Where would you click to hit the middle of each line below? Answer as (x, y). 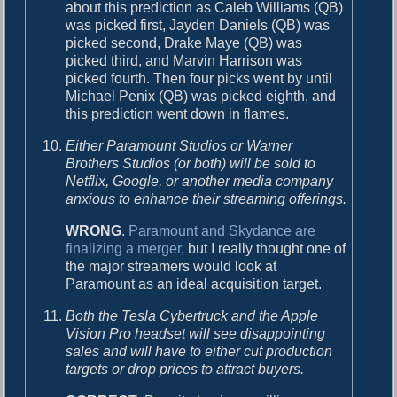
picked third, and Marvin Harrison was (184, 60)
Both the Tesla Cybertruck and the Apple (192, 315)
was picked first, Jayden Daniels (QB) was (198, 25)
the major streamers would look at (171, 266)
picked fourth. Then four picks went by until (199, 78)
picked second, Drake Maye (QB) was (184, 43)
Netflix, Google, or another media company (200, 181)
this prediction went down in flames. (178, 113)
